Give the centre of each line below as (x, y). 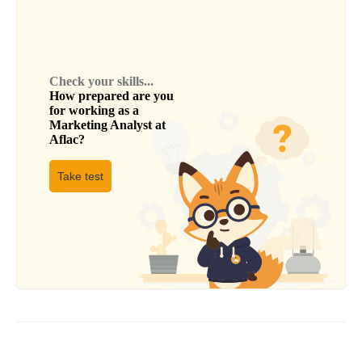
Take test (80, 176)
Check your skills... (101, 81)
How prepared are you (112, 95)
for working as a (94, 110)
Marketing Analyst (101, 124)
